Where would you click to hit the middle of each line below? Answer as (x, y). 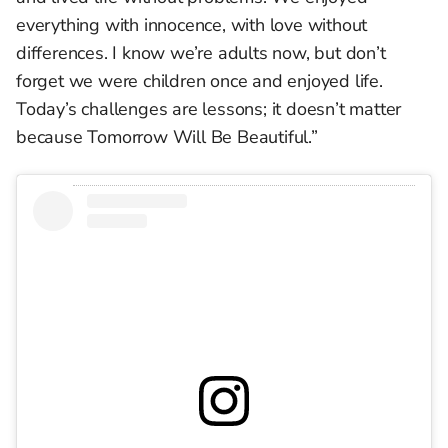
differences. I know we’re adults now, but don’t (201, 53)
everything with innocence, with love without (192, 25)
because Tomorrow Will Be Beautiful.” (167, 137)
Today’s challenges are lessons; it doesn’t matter (209, 109)
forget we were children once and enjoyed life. (199, 81)
